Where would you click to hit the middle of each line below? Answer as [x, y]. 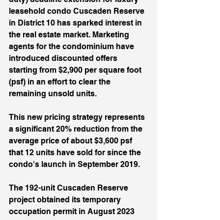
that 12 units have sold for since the [76, 152]
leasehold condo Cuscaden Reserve [78, 11]
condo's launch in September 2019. [75, 164]
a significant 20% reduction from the [77, 129]
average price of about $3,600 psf [71, 141]
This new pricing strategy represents [78, 117]
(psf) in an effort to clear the [61, 82]
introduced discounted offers [64, 58]
